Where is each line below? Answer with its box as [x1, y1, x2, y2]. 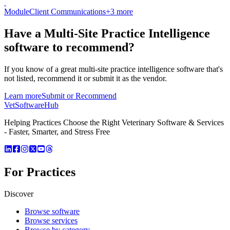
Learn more [4, 91, 42, 100]
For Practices [4, 165, 75, 179]
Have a [4, 27, 44, 41]
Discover [4, 189, 33, 198]
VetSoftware [4, 100, 44, 109]
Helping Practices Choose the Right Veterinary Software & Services [4, 118, 224, 127]
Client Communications [29, 7, 106, 16]
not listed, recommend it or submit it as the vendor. [4, 73, 167, 83]
